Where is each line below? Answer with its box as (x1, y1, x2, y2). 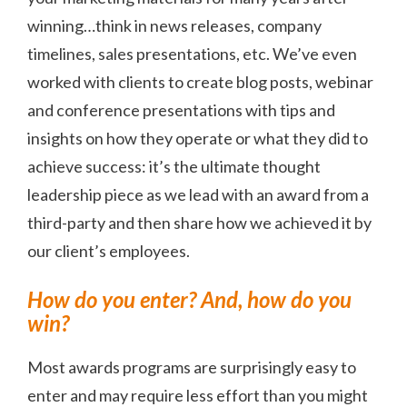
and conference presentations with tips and (27, 100, 335, 121)
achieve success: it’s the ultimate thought (27, 156, 321, 177)
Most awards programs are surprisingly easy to (27, 357, 356, 378)
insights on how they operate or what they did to (27, 128, 368, 149)
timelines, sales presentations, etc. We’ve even (27, 44, 357, 65)
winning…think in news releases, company (27, 15, 322, 36)
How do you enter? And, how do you (27, 286, 352, 313)
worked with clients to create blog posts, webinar (27, 72, 373, 93)
